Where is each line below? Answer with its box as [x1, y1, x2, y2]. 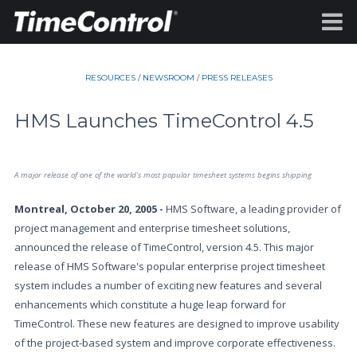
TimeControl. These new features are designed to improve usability [14, 316, 339, 331]
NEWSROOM [142, 73, 194, 83]
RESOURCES [84, 73, 135, 83]
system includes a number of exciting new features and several [14, 278, 322, 292]
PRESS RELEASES [201, 73, 273, 83]
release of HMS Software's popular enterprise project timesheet [14, 259, 325, 273]
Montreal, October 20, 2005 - [14, 202, 166, 216]
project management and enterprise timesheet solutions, [14, 221, 290, 235]
